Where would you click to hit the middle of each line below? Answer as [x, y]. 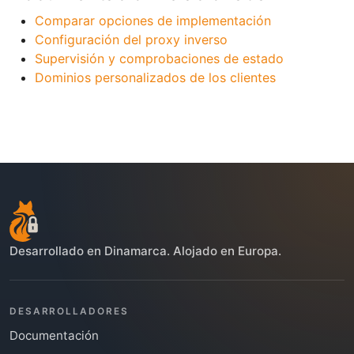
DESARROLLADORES [69, 311]
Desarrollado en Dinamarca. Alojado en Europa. [145, 250]
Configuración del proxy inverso [131, 39]
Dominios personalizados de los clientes [155, 77]
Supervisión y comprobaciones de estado [159, 58]
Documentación [54, 335]
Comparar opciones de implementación [153, 20]
